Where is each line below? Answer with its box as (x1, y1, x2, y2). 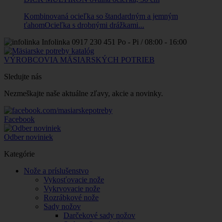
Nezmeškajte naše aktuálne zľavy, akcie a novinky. (4, 89, 163, 98)
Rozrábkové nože (44, 193, 99, 202)
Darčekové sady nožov (63, 211, 135, 220)
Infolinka (42, 37, 70, 46)
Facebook (4, 114, 35, 123)
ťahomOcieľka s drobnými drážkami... (24, 20, 144, 29)
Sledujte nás (4, 72, 42, 81)
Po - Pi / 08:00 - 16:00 (117, 37, 187, 46)
